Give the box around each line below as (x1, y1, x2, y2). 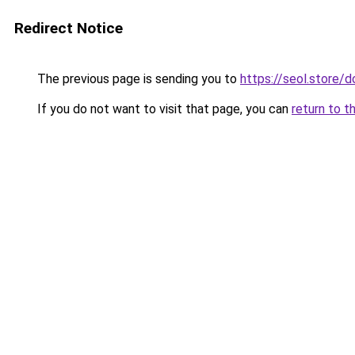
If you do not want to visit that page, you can (34, 101, 292, 116)
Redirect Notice (14, 19, 123, 37)
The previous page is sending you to (34, 71, 240, 86)
